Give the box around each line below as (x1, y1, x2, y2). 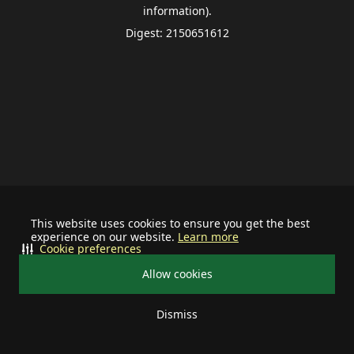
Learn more (178, 229, 239, 244)
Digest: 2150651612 (125, 25, 229, 40)
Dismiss (156, 307, 198, 322)
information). (142, 3, 212, 18)
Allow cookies (141, 266, 213, 281)
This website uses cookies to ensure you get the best (31, 216, 310, 231)
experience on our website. (31, 229, 178, 244)
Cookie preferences (40, 241, 141, 256)
